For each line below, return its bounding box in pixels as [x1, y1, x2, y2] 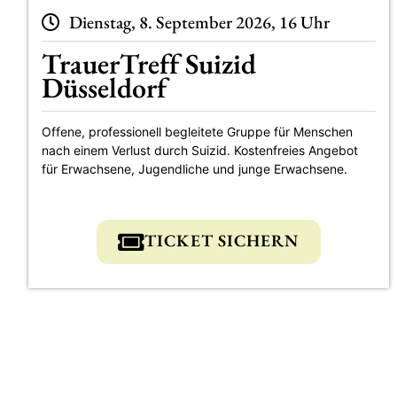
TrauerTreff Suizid [42, 44, 256, 82]
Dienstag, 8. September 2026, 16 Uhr [69, 10, 331, 34]
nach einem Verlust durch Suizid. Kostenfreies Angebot [42, 143, 358, 159]
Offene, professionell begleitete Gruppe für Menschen [42, 124, 353, 140]
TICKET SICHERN [144, 230, 300, 253]
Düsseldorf [42, 68, 167, 106]
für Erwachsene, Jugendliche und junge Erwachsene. [42, 161, 347, 177]
